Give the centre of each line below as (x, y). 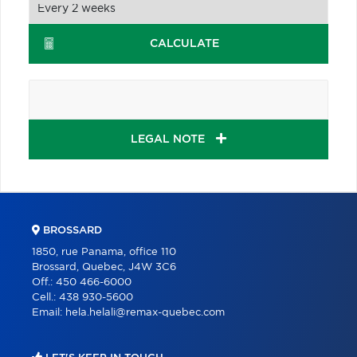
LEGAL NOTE (169, 139)
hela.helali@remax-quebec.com (145, 312)
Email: (49, 312)
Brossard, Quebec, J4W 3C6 (104, 267)
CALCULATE (185, 43)
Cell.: (45, 297)
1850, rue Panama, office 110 (104, 252)
